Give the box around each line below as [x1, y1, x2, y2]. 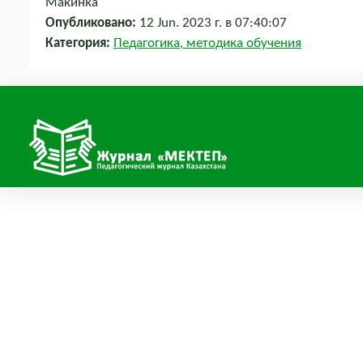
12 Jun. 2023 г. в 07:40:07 [136, 16, 287, 30]
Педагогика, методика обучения [113, 36, 301, 50]
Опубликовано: [45, 16, 136, 30]
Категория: [45, 36, 110, 50]
